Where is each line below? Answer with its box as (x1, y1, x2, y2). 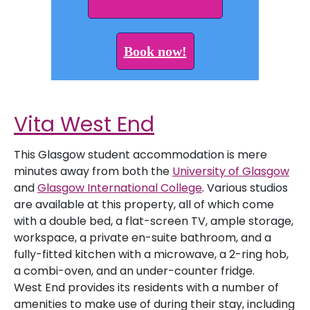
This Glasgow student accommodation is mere (14, 147, 267, 163)
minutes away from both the (14, 163, 172, 179)
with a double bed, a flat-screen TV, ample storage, (14, 213, 293, 229)
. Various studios (202, 180, 288, 196)
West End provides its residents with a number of (14, 280, 279, 295)
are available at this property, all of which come (14, 197, 274, 212)
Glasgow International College (37, 180, 202, 196)
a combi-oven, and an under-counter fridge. (14, 263, 255, 279)
